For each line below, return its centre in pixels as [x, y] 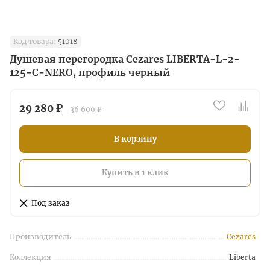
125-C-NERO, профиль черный [90, 72]
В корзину [135, 139]
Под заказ [51, 203]
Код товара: [35, 41]
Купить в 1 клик [135, 173]
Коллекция [30, 257]
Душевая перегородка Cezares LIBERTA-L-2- [125, 59]
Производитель [40, 237]
